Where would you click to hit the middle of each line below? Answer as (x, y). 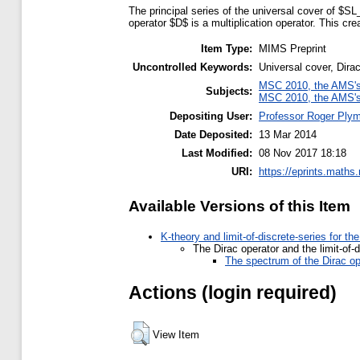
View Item (176, 335)
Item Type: (227, 49)
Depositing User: (211, 117)
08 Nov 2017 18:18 (303, 153)
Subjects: (229, 92)
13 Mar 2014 (288, 135)
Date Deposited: (213, 135)
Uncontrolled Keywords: (192, 67)
